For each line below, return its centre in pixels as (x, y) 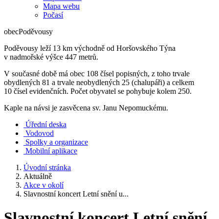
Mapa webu (61, 6)
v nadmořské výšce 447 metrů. (51, 57)
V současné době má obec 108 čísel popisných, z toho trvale (97, 74)
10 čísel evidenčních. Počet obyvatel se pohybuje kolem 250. (98, 91)
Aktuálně (38, 176)
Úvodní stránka (47, 167)
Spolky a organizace (57, 142)
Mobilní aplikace (51, 151)
